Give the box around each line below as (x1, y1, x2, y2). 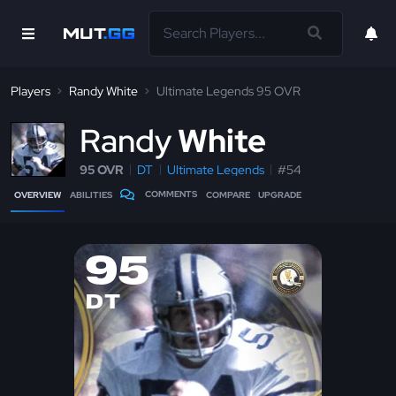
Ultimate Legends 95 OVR (156, 83, 301, 99)
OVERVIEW (14, 189, 61, 201)
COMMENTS (145, 188, 198, 200)
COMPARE (205, 189, 250, 201)
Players (11, 83, 50, 99)
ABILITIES (69, 189, 112, 201)
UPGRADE (258, 189, 302, 201)
